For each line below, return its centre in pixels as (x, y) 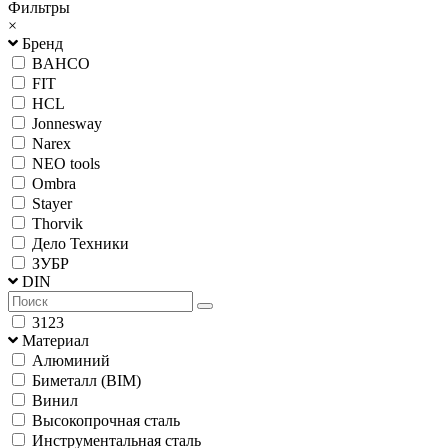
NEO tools (66, 163)
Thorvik (57, 223)
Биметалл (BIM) (86, 380)
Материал (55, 340)
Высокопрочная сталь (106, 420)
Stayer (52, 203)
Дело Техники (80, 243)
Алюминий (71, 360)
